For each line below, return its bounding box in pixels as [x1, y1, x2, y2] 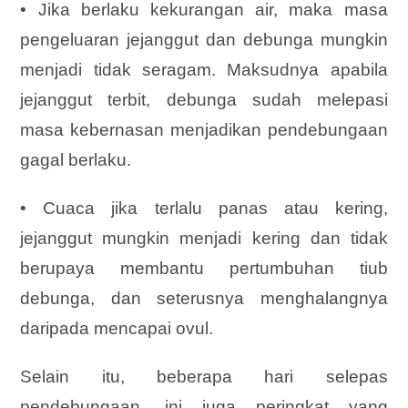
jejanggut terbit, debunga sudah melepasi [20, 90, 388, 110]
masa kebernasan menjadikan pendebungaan [20, 120, 388, 140]
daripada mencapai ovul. [20, 319, 214, 339]
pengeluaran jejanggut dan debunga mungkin [20, 30, 388, 50]
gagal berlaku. [20, 150, 132, 170]
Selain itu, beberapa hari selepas [20, 367, 388, 387]
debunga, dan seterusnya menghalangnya [20, 289, 388, 309]
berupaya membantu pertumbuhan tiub [20, 259, 388, 279]
